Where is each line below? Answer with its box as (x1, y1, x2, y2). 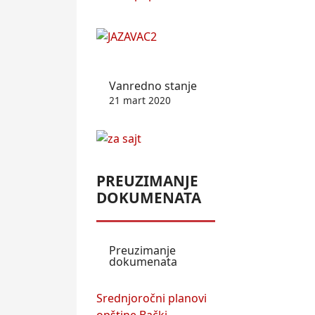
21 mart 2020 (109, 94, 171, 108)
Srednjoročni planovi (96, 290, 207, 307)
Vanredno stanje (109, 78, 197, 94)
